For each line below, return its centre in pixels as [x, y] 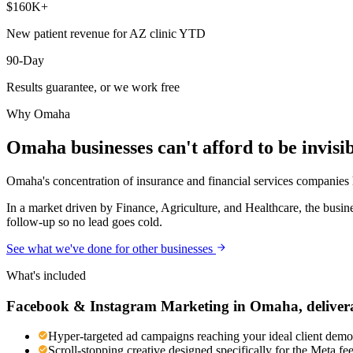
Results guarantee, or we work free [93, 87]
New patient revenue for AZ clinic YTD [106, 34]
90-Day [25, 61]
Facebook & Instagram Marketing [118, 306]
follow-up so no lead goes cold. [84, 221]
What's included [46, 275]
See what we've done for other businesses [110, 248]
